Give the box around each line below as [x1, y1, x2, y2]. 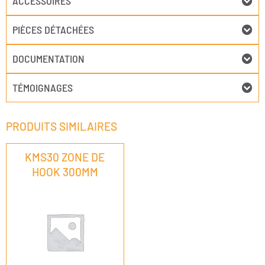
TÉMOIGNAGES [12, 81, 73, 95]
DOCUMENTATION [12, 52, 85, 66]
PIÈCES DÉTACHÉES [12, 23, 94, 37]
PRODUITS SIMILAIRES [6, 119, 117, 134]
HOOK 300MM [31, 165, 98, 179]
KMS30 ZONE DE [25, 150, 105, 164]
